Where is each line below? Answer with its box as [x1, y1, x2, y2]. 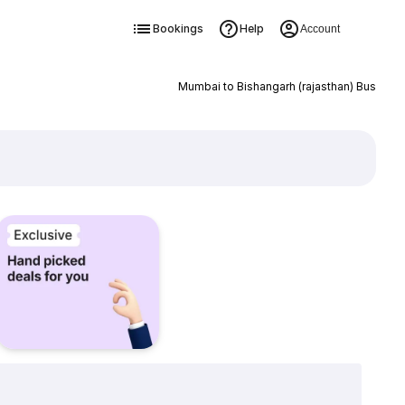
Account [299, 23, 340, 35]
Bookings [152, 22, 203, 35]
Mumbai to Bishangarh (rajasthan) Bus [177, 80, 376, 93]
